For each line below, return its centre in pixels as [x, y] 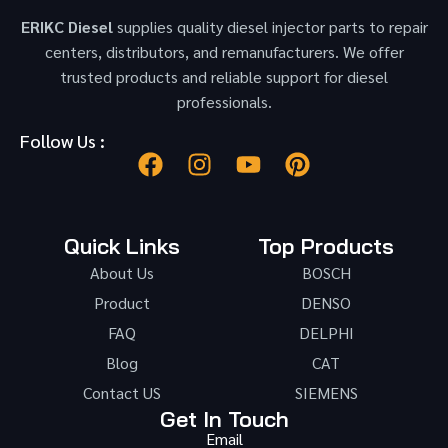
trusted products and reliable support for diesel [224, 77]
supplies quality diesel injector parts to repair [270, 27]
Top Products [326, 245]
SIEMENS [326, 392]
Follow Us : [62, 140]
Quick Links [122, 245]
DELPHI [326, 332]
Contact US [122, 392]
